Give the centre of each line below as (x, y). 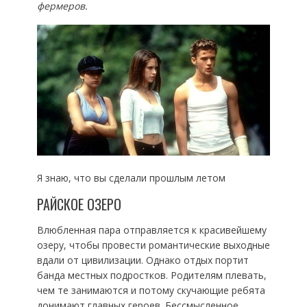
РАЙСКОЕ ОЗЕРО (79, 204)
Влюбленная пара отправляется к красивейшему (151, 230)
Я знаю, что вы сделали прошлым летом (131, 177)
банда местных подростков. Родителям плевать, (151, 275)
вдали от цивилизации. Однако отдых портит (143, 260)
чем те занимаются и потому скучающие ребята (151, 290)
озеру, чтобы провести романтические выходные (153, 245)
